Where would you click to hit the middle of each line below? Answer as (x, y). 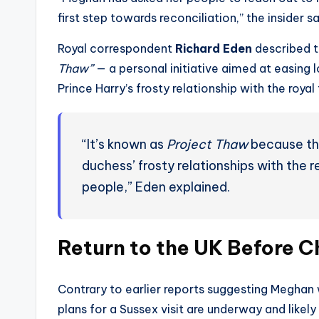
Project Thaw (207, 145)
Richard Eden (214, 49)
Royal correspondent (116, 49)
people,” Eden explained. (156, 187)
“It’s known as (124, 145)
